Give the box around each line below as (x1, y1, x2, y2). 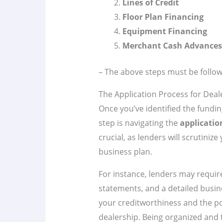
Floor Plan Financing (122, 11, 204, 23)
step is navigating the (98, 117, 180, 129)
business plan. (98, 146, 152, 158)
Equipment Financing (122, 26, 207, 37)
